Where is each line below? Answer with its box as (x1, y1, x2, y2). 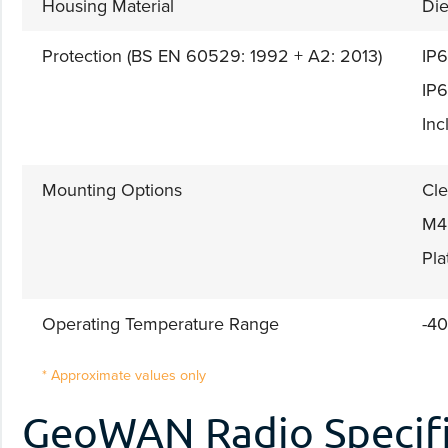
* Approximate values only (42, 363, 206, 386)
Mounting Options (42, 176, 182, 203)
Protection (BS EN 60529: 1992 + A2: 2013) (42, 42, 382, 69)
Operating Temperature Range (42, 310, 279, 337)
